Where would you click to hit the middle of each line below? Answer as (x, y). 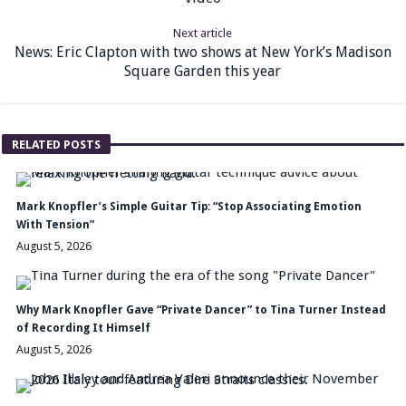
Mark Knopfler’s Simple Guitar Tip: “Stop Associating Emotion (188, 206)
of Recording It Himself (83, 328)
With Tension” (55, 224)
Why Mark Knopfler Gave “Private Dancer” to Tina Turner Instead (201, 309)
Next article (203, 33)
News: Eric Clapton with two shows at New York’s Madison (203, 52)
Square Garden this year (203, 71)
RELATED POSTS (57, 144)
